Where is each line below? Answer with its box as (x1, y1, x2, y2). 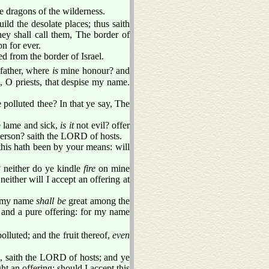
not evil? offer (73, 119, 130, 130)
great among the (65, 195, 130, 206)
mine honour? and (58, 65, 130, 76)
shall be (36, 195, 66, 206)
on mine (95, 163, 130, 174)
